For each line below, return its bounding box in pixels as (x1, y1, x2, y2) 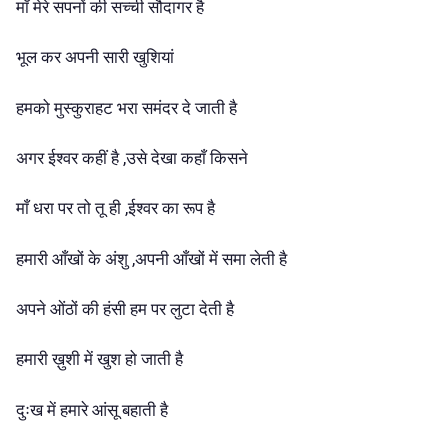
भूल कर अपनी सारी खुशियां (16, 47, 178, 68)
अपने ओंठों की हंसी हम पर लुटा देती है (16, 299, 238, 320)
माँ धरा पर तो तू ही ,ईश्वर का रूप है (16, 198, 219, 219)
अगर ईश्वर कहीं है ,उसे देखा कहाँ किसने (16, 147, 252, 168)
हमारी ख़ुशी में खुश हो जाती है (16, 349, 187, 370)
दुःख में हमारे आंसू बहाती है (16, 399, 172, 420)
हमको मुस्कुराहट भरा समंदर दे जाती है (16, 97, 241, 118)
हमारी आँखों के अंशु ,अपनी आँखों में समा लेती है (16, 248, 291, 269)
